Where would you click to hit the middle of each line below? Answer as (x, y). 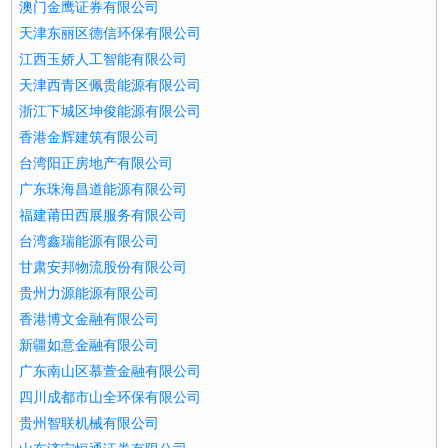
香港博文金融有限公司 (89, 319)
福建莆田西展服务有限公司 (103, 215)
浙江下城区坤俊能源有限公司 (110, 111)
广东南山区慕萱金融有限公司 (110, 371)
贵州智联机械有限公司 (89, 423)
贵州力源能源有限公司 (89, 293)
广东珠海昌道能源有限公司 (103, 189)
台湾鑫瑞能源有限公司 (89, 241)
